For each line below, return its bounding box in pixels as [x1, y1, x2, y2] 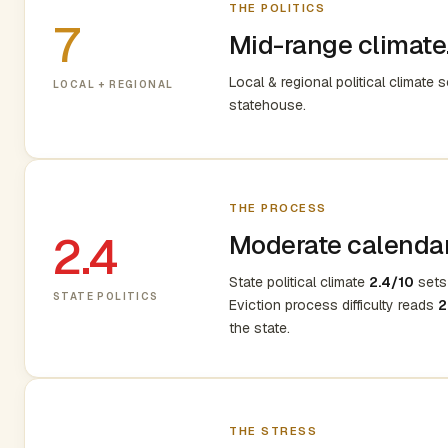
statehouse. [229, 96, 306, 114]
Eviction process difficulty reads [229, 296, 438, 314]
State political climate [229, 273, 369, 291]
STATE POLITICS [53, 289, 159, 303]
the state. [229, 319, 290, 337]
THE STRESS [229, 424, 318, 438]
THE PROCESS [229, 201, 327, 215]
